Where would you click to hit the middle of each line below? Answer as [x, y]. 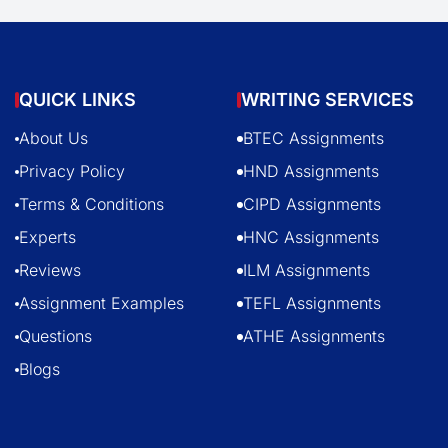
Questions [55, 336]
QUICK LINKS [77, 99]
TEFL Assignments [312, 303]
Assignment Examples [101, 303]
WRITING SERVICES [328, 99]
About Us [53, 138]
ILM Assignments [307, 270]
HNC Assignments [311, 237]
